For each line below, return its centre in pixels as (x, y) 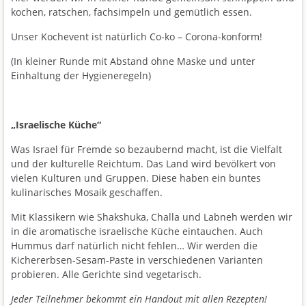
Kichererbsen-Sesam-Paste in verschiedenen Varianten (137, 260)
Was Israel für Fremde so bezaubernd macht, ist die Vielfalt (147, 149)
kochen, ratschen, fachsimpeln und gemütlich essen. (131, 12)
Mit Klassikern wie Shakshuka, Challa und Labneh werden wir (152, 217)
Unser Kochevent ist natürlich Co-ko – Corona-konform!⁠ (137, 36)
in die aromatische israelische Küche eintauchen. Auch (137, 231)
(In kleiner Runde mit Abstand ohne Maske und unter (133, 61)
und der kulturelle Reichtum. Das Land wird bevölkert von (143, 163)
